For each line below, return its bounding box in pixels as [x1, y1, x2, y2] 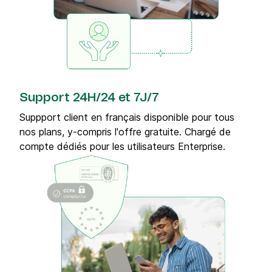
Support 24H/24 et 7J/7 [19, 92, 159, 104]
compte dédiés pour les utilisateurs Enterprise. [19, 140, 225, 153]
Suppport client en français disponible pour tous [19, 111, 234, 124]
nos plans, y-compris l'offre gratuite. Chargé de [19, 126, 231, 138]
